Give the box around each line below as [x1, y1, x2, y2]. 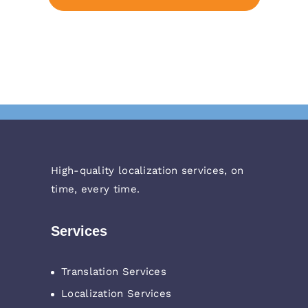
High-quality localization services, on [51, 164, 244, 177]
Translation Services [61, 265, 166, 278]
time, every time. [51, 183, 140, 196]
